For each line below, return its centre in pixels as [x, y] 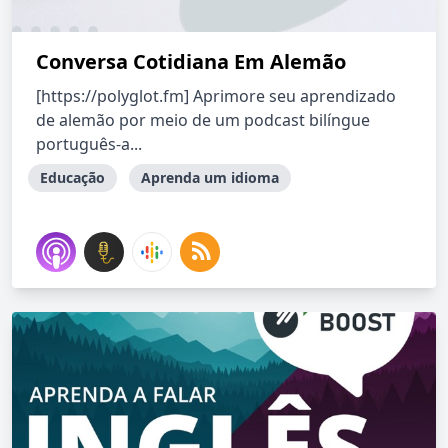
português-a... [89, 144]
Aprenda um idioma [210, 177]
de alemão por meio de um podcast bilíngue [203, 120]
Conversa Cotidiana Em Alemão [191, 61]
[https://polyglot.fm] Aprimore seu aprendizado [216, 96]
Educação [72, 177]
